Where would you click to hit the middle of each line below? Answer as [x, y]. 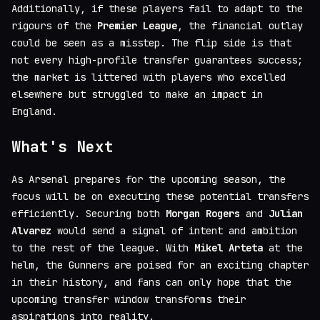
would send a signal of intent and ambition [174, 231]
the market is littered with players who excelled [149, 77]
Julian [286, 214]
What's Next [62, 146]
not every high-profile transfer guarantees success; [157, 60]
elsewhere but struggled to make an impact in [137, 94]
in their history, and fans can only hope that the [151, 282]
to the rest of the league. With [103, 248]
